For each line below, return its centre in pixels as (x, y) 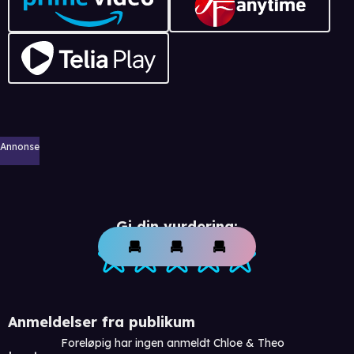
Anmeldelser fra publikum (102, 322)
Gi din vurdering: (177, 226)
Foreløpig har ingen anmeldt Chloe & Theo (173, 343)
